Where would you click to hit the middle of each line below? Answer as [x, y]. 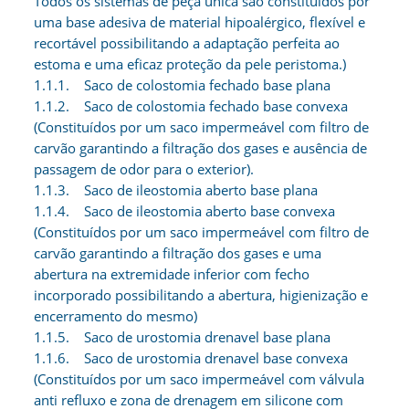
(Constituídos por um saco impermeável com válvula [199, 379]
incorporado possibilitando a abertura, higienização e [201, 295]
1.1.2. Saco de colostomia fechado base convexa [191, 106]
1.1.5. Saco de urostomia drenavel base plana [183, 337]
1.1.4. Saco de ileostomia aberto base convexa [185, 211]
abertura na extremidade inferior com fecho [172, 274]
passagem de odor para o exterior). [144, 169]
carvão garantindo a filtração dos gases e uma [178, 253]
